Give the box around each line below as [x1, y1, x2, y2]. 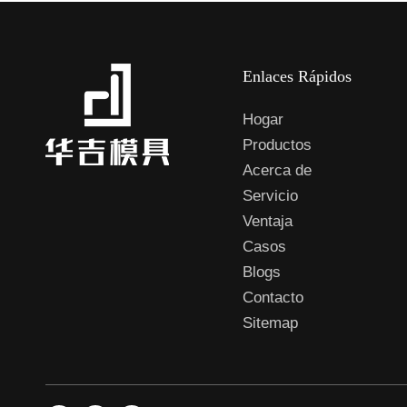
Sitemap [243, 313, 299, 332]
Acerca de [243, 161, 313, 179]
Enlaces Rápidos [243, 66, 352, 85]
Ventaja [243, 212, 293, 230]
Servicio [243, 186, 299, 204]
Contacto [243, 288, 304, 306]
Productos [243, 135, 313, 154]
